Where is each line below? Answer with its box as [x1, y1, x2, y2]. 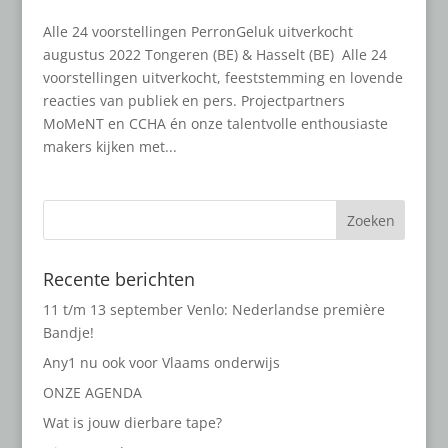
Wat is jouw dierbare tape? [42, 412, 222, 432]
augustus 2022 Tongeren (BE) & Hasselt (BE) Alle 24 [42, 44, 387, 64]
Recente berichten [42, 266, 195, 291]
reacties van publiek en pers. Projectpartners [42, 90, 345, 110]
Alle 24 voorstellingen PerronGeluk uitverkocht [42, 21, 353, 41]
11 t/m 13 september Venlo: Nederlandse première [42, 299, 385, 319]
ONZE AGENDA [42, 382, 142, 402]
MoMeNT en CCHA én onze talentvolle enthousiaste [42, 113, 388, 133]
